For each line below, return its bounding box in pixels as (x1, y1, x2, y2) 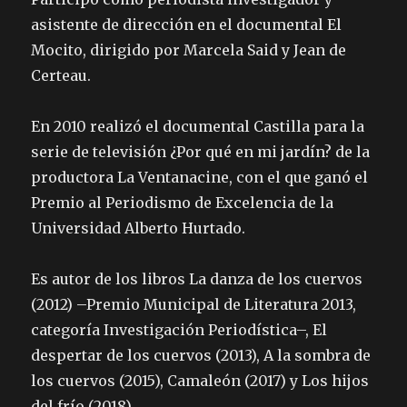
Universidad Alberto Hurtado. (31, 219, 246, 238)
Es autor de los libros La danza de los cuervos (31, 270, 363, 289)
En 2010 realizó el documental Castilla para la (31, 117, 365, 136)
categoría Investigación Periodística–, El (31, 321, 328, 340)
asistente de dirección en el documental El (31, 15, 342, 35)
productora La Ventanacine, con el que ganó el (31, 168, 369, 187)
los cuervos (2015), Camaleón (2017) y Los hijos (31, 372, 370, 391)
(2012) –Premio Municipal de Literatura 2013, (31, 295, 357, 314)
